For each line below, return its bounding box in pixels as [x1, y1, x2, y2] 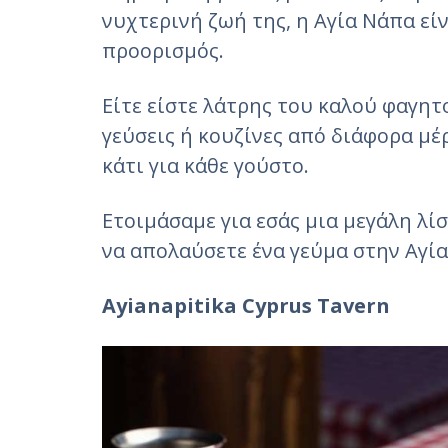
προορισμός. [102, 37, 224, 64]
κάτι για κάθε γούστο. [102, 152, 309, 179]
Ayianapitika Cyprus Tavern [102, 292, 390, 319]
